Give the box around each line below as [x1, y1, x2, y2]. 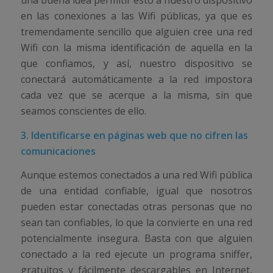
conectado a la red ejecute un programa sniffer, [20, 247, 253, 261]
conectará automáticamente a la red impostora [20, 73, 253, 87]
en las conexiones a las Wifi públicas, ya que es [20, 9, 253, 23]
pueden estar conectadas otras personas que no [20, 200, 253, 214]
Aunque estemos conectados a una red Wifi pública [20, 168, 253, 182]
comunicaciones [20, 144, 96, 158]
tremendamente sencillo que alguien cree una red [20, 25, 253, 39]
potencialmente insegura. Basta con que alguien [20, 232, 253, 246]
